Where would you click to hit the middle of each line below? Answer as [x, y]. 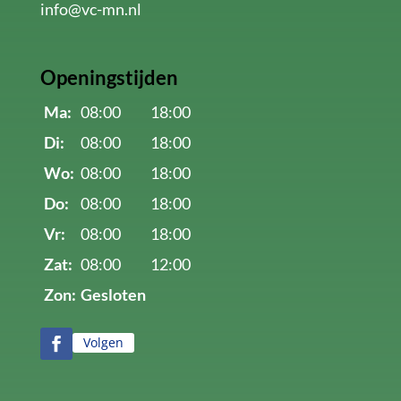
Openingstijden [109, 78]
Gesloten [113, 295]
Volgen [103, 342]
